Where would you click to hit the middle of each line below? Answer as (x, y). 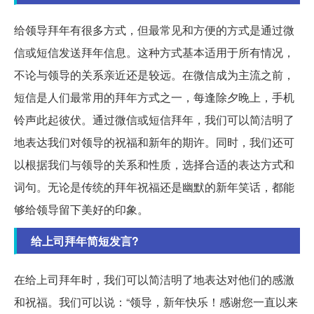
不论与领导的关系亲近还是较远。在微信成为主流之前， (154, 75)
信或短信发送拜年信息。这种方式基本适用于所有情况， (154, 53)
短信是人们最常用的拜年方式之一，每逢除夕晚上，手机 (154, 97)
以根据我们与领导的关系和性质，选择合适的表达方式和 (154, 165)
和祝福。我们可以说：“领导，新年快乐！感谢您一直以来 (156, 302)
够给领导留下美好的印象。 (81, 210)
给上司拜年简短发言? (85, 241)
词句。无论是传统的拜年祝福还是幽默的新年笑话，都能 (154, 187)
